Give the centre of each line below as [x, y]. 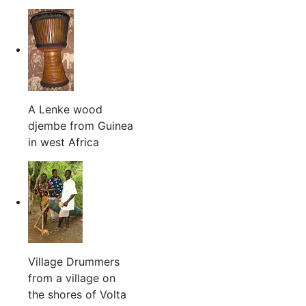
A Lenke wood [65, 110]
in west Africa [63, 142]
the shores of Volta [77, 295]
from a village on [71, 278]
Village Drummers [73, 262]
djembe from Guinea [80, 126]
